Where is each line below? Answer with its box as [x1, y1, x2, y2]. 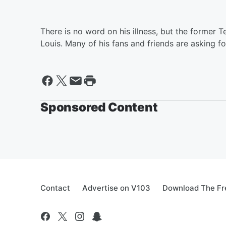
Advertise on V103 [82, 183, 150, 193]
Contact [40, 183, 70, 193]
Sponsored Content [40, 100, 158, 115]
